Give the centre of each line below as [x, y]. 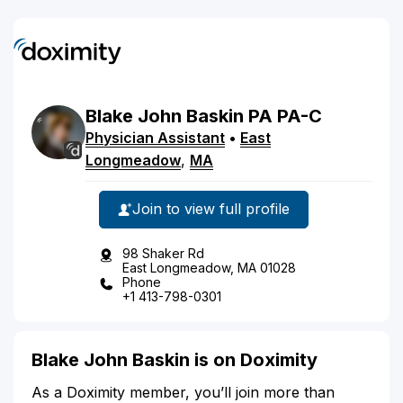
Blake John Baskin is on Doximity [175, 359]
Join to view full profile [211, 209]
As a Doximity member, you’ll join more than [183, 392]
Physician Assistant [155, 137]
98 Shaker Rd [163, 253]
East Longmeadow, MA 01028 [209, 267]
